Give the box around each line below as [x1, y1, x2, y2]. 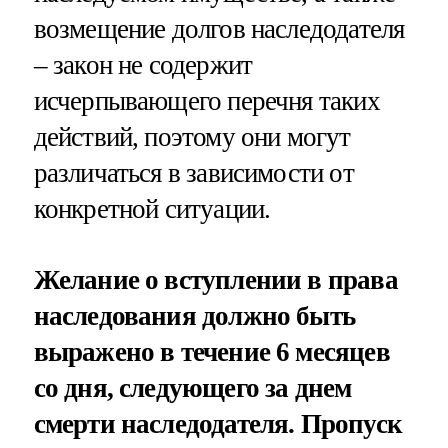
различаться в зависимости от [33, 158, 354, 189]
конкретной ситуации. [33, 194, 271, 225]
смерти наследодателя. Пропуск [33, 409, 402, 440]
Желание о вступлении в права [33, 265, 398, 296]
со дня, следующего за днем [33, 373, 352, 404]
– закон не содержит [33, 50, 253, 81]
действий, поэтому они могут [33, 122, 351, 153]
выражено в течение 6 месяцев [33, 337, 390, 368]
